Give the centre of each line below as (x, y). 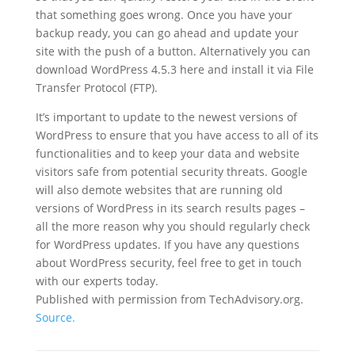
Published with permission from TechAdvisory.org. (169, 299)
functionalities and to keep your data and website (167, 153)
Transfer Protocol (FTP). (96, 88)
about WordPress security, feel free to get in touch (168, 263)
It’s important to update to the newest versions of (166, 117)
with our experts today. (97, 281)
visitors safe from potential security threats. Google (171, 172)
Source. (55, 317)
